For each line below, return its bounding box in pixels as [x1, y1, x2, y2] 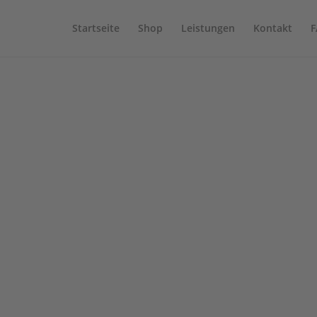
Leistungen [180, 21, 235, 35]
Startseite [71, 21, 120, 35]
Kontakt [253, 21, 292, 35]
